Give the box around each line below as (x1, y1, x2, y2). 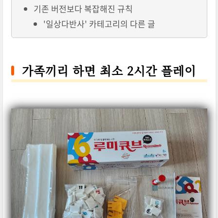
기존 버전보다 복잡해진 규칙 (33, 2, 133, 15)
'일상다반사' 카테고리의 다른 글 (43, 18, 155, 30)
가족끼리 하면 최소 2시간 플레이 (21, 62, 196, 79)
